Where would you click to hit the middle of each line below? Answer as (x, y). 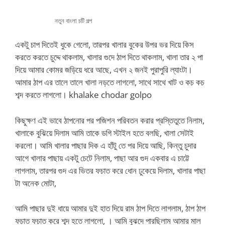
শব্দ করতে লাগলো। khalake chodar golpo (83, 95)
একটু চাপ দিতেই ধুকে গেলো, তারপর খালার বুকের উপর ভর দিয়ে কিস (104, 44)
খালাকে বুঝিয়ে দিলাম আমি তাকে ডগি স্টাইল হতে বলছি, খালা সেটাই (104, 133)
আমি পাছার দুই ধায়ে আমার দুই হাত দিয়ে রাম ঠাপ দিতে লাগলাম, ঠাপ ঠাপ (110, 208)
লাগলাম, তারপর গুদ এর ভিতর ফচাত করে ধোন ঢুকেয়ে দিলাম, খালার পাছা (110, 170)
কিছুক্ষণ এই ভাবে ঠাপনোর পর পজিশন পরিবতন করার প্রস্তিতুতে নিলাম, (110, 120)
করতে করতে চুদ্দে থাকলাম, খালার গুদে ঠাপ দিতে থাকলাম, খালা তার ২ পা (109, 57)
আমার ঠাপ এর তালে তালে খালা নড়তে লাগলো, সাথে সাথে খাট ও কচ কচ (110, 82)
